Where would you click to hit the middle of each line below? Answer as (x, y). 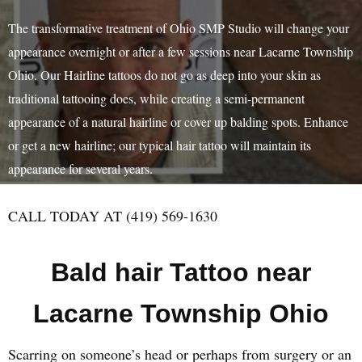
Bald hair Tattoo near (181, 272)
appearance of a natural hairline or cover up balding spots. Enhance (178, 122)
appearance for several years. (80, 168)
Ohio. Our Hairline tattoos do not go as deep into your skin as (164, 75)
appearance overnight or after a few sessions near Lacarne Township (181, 51)
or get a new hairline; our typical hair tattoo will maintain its (160, 145)
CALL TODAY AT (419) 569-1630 (113, 216)
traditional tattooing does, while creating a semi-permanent (156, 98)
